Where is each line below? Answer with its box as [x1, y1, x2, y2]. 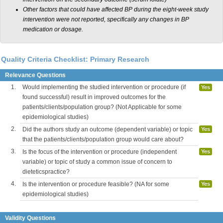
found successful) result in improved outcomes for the [22, 94, 166, 101]
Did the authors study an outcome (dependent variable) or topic [22, 126, 193, 133]
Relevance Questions [5, 72, 66, 79]
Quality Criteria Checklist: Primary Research [1, 55, 149, 64]
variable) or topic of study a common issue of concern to [22, 158, 172, 166]
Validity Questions [5, 215, 56, 222]
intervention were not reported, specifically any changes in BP [23, 16, 189, 23]
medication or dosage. [23, 26, 83, 33]
